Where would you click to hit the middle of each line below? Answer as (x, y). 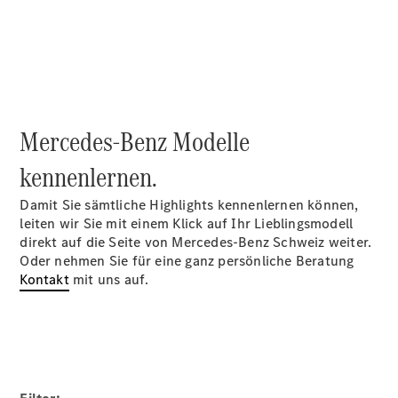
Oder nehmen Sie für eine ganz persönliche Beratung (187, 261)
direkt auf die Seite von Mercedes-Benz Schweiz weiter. (196, 242)
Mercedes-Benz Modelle (135, 142)
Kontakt (44, 279)
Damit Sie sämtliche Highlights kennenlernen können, (189, 205)
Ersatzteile (160, 384)
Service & (156, 328)
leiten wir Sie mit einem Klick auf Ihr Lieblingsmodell (187, 223)
